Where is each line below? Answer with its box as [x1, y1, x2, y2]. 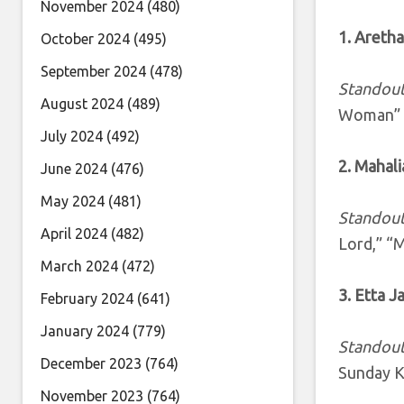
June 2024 [41, 161, 107, 177]
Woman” [338, 106, 400, 124]
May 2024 [41, 193, 105, 209]
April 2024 [41, 225, 107, 242]
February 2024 [41, 290, 133, 307]
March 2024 [41, 258, 118, 274]
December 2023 [41, 355, 142, 372]
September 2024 [41, 63, 146, 79]
